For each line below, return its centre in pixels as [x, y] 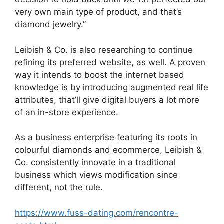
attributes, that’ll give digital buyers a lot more [107, 100]
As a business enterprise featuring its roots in [106, 137]
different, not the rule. [59, 187]
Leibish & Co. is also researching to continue [104, 50]
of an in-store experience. [67, 112]
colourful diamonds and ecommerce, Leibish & [108, 150]
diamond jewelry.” [50, 24]
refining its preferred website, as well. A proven [110, 62]
